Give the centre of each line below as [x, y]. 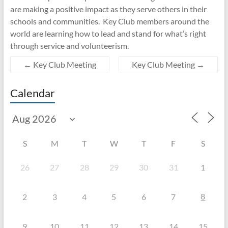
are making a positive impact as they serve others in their [108, 9]
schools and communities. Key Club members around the [109, 21]
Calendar [32, 93]
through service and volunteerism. [69, 45]
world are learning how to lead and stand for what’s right [108, 33]
